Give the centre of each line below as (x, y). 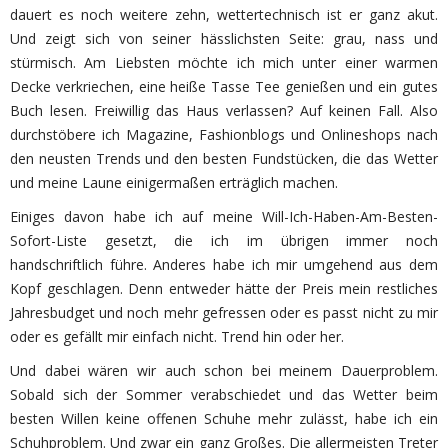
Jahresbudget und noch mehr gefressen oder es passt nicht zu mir (224, 312)
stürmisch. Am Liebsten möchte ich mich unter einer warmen (224, 62)
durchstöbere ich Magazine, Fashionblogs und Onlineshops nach (224, 134)
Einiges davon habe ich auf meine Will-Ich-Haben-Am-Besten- (224, 216)
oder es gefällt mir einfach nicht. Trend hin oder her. (177, 336)
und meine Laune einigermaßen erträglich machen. (174, 182)
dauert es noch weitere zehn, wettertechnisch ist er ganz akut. (224, 14)
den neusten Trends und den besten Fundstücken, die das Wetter (224, 158)
